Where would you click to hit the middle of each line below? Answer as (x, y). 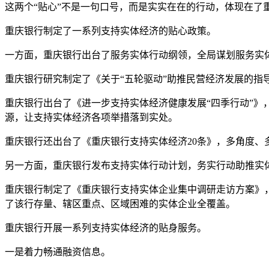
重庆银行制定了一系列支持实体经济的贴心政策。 (110, 31)
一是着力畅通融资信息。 (58, 252)
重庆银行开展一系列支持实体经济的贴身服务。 (106, 228)
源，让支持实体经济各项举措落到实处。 (91, 117)
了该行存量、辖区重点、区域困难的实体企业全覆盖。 (120, 204)
